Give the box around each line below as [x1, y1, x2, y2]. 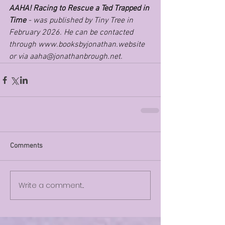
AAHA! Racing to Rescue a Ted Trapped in [9, 4, 151, 14]
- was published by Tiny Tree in [28, 16, 135, 26]
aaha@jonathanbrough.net [30, 52, 121, 62]
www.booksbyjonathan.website [38, 40, 145, 50]
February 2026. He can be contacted [9, 28, 135, 38]
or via [9, 52, 30, 62]
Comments [10, 142, 43, 150]
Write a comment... [19, 180, 84, 190]
